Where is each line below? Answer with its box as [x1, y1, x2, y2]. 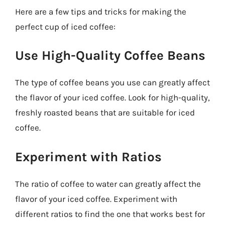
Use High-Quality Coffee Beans [15, 48, 205, 63]
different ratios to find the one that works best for [15, 208, 205, 219]
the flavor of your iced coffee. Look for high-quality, [15, 92, 210, 102]
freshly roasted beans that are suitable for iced [15, 107, 195, 118]
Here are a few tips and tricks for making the [15, 6, 186, 17]
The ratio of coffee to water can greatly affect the [15, 178, 201, 189]
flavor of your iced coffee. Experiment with [15, 193, 177, 204]
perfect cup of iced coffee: [15, 21, 116, 32]
